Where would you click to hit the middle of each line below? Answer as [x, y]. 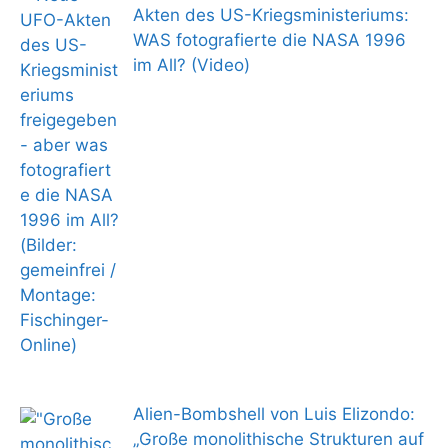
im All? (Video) [191, 65]
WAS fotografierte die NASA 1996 [269, 40]
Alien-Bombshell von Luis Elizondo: [273, 413]
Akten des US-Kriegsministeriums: [270, 15]
